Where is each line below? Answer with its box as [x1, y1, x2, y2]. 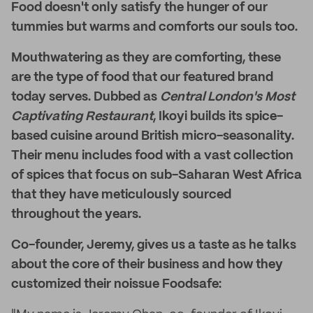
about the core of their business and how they [11, 259, 283, 271]
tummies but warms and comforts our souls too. [11, 21, 298, 34]
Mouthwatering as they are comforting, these [11, 52, 281, 64]
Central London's [160, 91, 262, 103]
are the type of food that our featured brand [11, 71, 273, 84]
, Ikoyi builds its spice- [153, 110, 283, 123]
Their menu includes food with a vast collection [11, 150, 293, 162]
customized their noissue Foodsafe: [11, 278, 221, 291]
